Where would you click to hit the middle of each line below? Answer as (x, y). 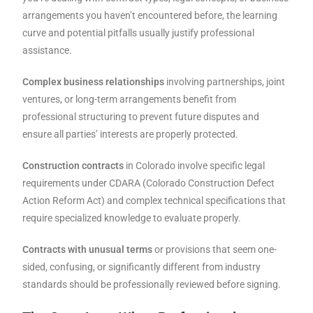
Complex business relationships (94, 82)
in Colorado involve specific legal (195, 166)
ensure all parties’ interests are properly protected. (131, 134)
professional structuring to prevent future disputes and (141, 117)
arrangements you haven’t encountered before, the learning (150, 16)
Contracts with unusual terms (88, 250)
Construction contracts (73, 166)
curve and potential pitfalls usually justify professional (139, 33)
